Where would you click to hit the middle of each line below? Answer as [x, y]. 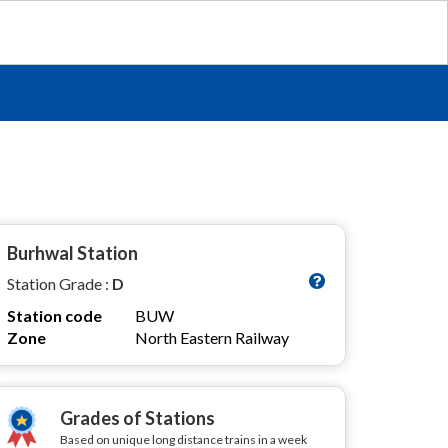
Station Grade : [59, 283]
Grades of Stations [137, 418]
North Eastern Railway [212, 337]
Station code [54, 315]
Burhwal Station [72, 253]
